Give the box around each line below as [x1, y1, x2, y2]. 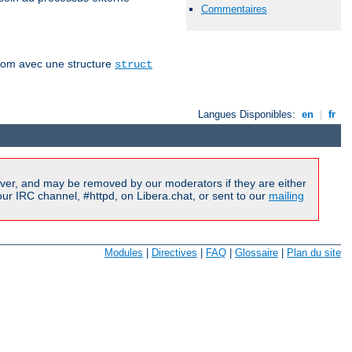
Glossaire [235, 247, 278, 259]
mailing [269, 189, 304, 202]
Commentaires [201, 2, 267, 15]
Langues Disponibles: [198, 108, 299, 121]
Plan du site [287, 247, 341, 259]
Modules [104, 247, 143, 259]
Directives [152, 247, 197, 259]
